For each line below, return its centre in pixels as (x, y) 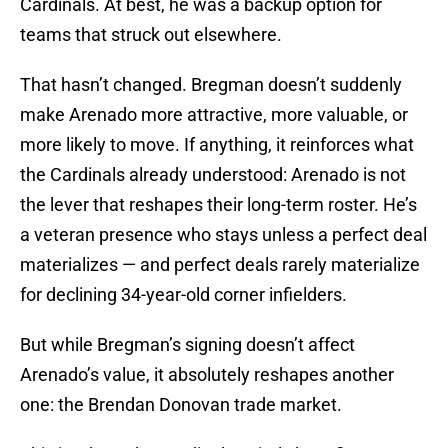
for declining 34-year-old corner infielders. (183, 295)
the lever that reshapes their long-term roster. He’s (218, 205)
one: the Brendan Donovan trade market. (181, 405)
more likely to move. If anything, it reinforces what (217, 145)
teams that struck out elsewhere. (151, 35)
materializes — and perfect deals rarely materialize (220, 265)
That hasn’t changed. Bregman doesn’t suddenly (211, 85)
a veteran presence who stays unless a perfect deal (223, 235)
